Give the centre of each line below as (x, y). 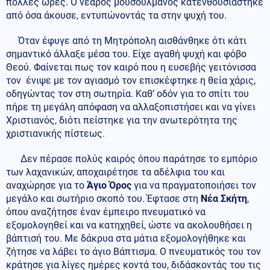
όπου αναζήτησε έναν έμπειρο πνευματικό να (106, 212)
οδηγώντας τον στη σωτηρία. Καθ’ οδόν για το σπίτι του (127, 94)
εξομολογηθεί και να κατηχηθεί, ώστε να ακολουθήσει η (129, 225)
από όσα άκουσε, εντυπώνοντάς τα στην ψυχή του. (116, 16)
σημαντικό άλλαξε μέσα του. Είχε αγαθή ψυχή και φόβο (126, 54)
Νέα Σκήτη (224, 199)
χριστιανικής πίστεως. (57, 134)
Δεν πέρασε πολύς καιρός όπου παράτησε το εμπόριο (132, 159)
